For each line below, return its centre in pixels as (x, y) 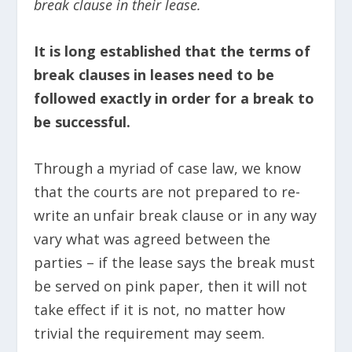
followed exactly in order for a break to (174, 99)
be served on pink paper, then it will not (170, 286)
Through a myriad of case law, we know (167, 168)
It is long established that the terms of (172, 51)
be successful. (84, 122)
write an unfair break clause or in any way (175, 215)
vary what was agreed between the (152, 238)
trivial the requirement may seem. (149, 333)
